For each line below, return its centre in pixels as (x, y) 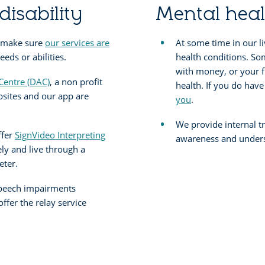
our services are (77, 42)
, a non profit (76, 81)
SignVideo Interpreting (60, 135)
